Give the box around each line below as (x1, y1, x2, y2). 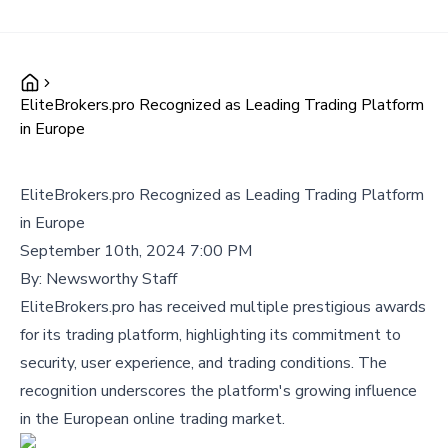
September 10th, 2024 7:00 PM (20, 240, 252, 262)
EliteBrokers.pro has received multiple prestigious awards (20, 296, 426, 318)
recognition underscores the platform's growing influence (20, 380, 417, 402)
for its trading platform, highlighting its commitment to (20, 324, 401, 346)
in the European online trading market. (20, 408, 285, 430)
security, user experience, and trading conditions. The (20, 352, 387, 374)
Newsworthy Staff (46, 268, 177, 290)
